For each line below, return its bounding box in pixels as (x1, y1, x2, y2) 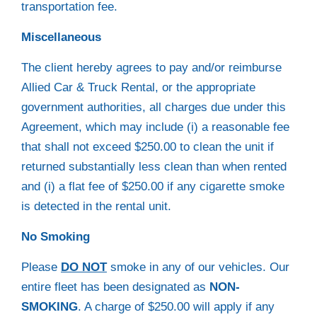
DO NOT (61, 260, 107, 274)
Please (21, 260, 61, 274)
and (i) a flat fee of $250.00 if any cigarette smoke (21, 180, 284, 193)
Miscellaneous (21, 30, 101, 44)
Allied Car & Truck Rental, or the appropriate (21, 81, 255, 94)
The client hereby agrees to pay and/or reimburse (21, 61, 282, 74)
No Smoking (21, 230, 90, 243)
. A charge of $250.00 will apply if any (78, 300, 275, 313)
